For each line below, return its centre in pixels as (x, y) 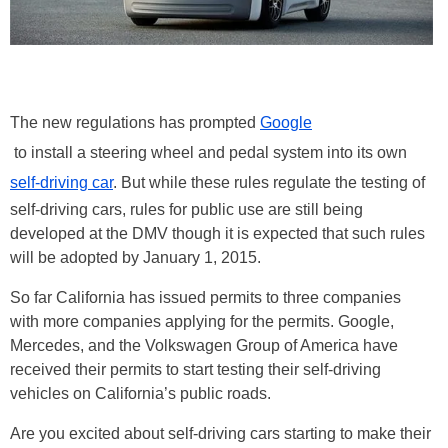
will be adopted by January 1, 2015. (135, 258)
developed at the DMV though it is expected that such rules (217, 234)
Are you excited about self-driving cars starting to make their (220, 434)
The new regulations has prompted (135, 123)
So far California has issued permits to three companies (205, 298)
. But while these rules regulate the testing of (269, 183)
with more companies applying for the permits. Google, (202, 322)
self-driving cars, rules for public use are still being (186, 210)
